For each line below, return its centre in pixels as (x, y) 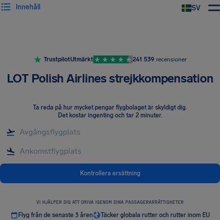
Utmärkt (82, 59)
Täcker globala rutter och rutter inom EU (155, 215)
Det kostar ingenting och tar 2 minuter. (110, 115)
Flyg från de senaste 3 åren (55, 215)
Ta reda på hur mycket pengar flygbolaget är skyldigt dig (109, 108)
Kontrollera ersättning (110, 173)
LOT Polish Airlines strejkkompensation (110, 78)
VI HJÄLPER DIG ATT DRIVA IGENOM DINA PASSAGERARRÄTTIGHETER (110, 202)
